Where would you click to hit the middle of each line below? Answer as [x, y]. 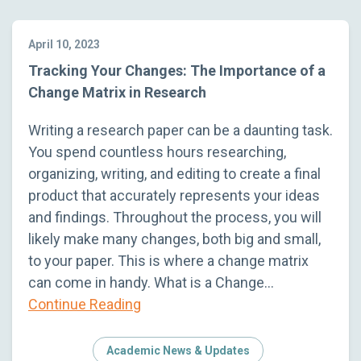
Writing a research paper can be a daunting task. [180, 130]
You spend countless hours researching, [157, 151]
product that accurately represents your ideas [174, 195]
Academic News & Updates [178, 350]
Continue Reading [85, 304]
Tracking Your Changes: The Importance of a [177, 70]
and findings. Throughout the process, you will [175, 217]
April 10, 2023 [64, 44]
